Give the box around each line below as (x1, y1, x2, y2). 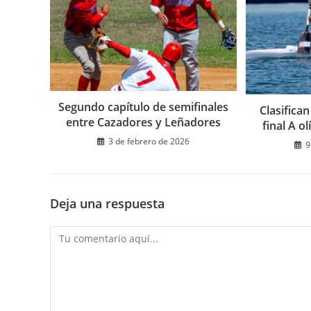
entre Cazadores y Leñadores (66, 114, 221, 130)
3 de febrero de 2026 (108, 135, 190, 147)
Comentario (49, 227, 103, 241)
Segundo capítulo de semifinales (58, 99, 229, 115)
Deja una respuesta (50, 194, 165, 212)
